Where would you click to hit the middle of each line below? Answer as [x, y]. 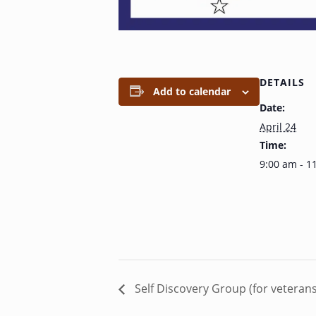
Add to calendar [192, 91]
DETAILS [282, 82]
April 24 [278, 126]
